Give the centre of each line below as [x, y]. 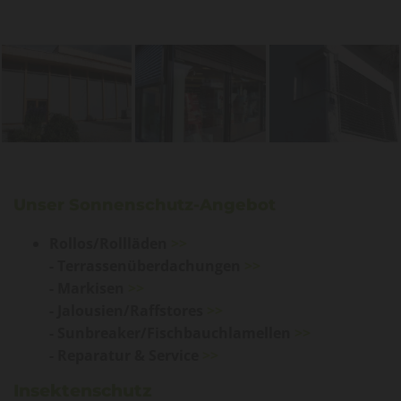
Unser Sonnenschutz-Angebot [145, 205]
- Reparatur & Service [126, 356]
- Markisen [89, 289]
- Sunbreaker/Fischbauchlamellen [172, 333]
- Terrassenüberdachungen [147, 266]
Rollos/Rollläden [110, 244]
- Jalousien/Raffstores [128, 311]
